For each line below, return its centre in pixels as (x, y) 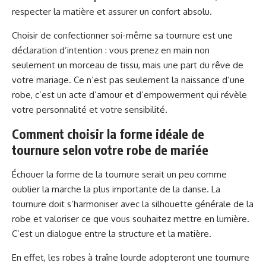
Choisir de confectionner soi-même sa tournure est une (122, 35)
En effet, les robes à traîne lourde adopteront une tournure (131, 257)
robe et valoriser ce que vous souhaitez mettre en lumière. (131, 219)
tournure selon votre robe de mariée (110, 150)
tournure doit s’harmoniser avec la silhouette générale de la (133, 204)
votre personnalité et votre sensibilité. (90, 110)
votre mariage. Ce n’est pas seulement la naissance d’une (128, 80)
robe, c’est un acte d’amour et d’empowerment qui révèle (129, 95)
